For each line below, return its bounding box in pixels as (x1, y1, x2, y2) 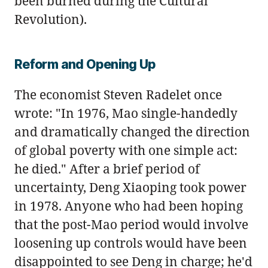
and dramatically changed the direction (14, 123, 250, 140)
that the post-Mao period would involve (14, 215, 248, 233)
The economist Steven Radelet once (14, 86, 222, 103)
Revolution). (14, 10, 87, 28)
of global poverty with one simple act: (14, 141, 237, 159)
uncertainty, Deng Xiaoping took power (14, 178, 246, 196)
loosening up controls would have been (14, 234, 247, 251)
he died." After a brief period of (14, 160, 200, 177)
